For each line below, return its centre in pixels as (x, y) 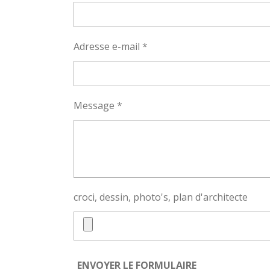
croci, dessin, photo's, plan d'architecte (161, 197)
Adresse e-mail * (111, 46)
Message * (98, 105)
